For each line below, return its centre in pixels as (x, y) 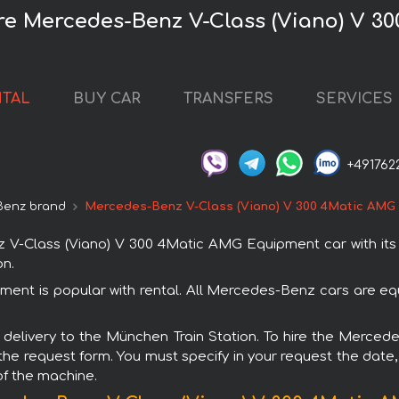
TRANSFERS (228, 99)
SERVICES (354, 99)
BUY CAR (106, 99)
